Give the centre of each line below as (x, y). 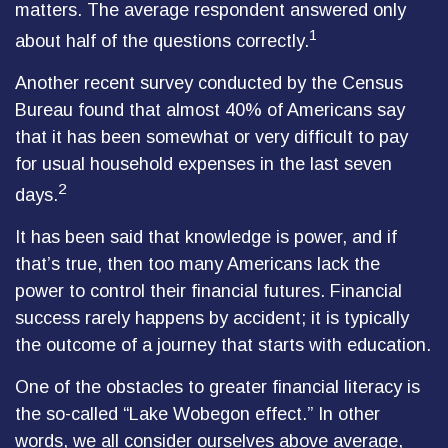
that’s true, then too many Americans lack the (197, 264)
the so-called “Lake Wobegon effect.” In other (197, 414)
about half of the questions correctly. (162, 41)
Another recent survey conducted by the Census (209, 83)
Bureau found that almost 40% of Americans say (210, 110)
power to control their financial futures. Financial (208, 291)
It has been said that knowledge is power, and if (206, 237)
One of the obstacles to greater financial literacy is (217, 387)
